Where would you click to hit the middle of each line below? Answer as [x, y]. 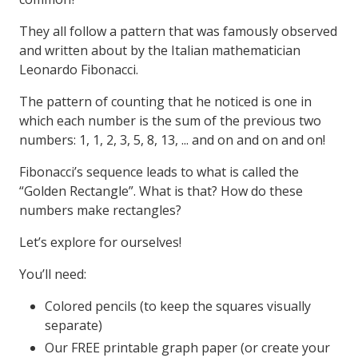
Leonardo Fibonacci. [79, 70]
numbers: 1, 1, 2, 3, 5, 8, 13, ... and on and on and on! [172, 140]
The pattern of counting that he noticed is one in [165, 101]
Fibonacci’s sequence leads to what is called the [159, 172]
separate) [74, 325]
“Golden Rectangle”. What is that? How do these [161, 191]
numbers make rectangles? [100, 210]
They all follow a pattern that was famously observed [178, 31]
